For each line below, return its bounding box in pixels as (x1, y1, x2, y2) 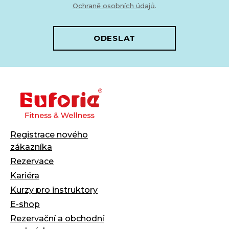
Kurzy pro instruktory (10, 185, 98, 195)
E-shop (10, 199, 40, 209)
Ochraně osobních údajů (73, 1, 155, 10)
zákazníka (10, 142, 52, 152)
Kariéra (10, 170, 39, 180)
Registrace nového (10, 129, 88, 140)
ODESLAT (93, 33, 136, 43)
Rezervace (10, 156, 54, 166)
